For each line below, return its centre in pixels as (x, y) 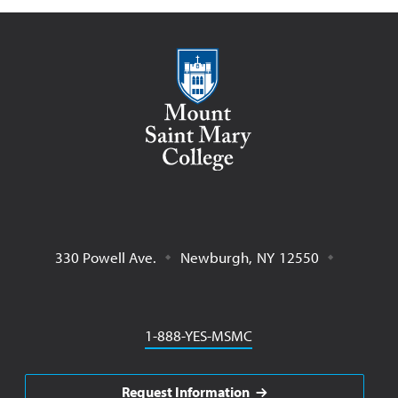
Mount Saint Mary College (222, 56)
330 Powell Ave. (105, 257)
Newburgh (214, 257)
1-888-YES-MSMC (199, 335)
